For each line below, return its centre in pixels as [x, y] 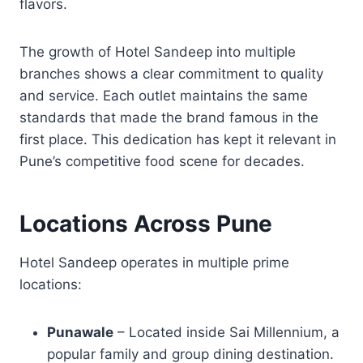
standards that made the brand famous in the [169, 117]
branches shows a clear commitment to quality [171, 73]
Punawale [80, 332]
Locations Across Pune [146, 223]
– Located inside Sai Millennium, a [226, 332]
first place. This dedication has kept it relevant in [178, 139]
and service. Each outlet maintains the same [164, 95]
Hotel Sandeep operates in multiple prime [154, 262]
